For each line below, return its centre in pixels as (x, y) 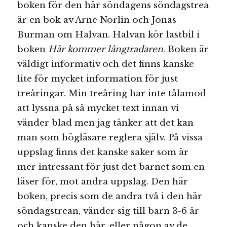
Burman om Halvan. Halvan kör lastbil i (109, 34)
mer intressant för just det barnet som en (111, 167)
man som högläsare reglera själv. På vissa (110, 137)
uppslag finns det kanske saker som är (103, 152)
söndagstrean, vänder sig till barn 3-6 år (108, 211)
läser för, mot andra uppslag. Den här (103, 181)
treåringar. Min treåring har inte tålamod (112, 93)
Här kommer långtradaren (106, 49)
